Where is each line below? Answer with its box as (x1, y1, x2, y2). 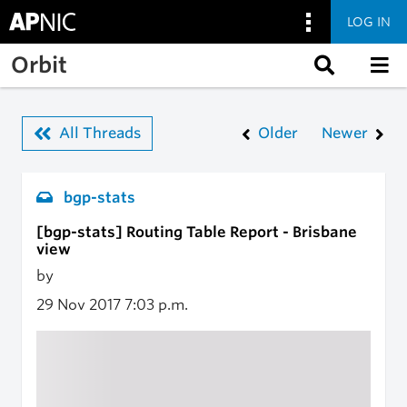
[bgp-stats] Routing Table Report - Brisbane (36, 223, 357, 241)
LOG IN (347, 14, 391, 29)
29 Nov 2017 (36, 296, 124, 313)
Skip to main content (13, 45, 156, 62)
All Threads (59, 124, 141, 142)
